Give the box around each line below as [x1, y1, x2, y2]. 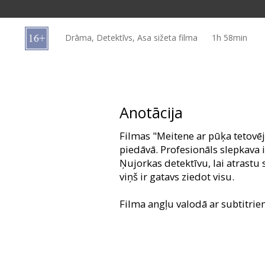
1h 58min [212, 31, 247, 43]
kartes [24, 16, 61, 32]
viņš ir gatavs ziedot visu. [119, 170, 234, 184]
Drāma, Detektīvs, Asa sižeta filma [65, 31, 198, 43]
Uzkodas [24, 51, 73, 67]
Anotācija [119, 102, 183, 123]
